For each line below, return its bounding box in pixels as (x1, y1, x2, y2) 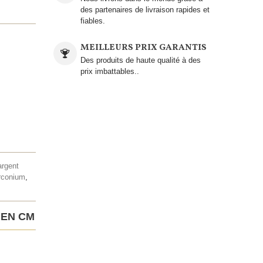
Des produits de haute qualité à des (80, 56, 201, 65)
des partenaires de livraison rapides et (80, 5, 210, 14)
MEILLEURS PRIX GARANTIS (80, 42, 207, 54)
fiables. (80, 16, 105, 25)
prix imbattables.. (80, 67, 139, 76)
